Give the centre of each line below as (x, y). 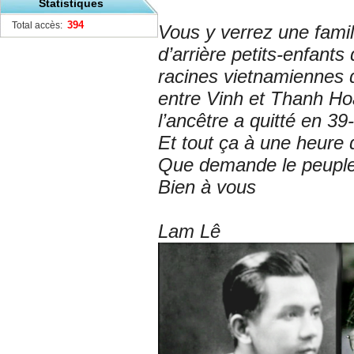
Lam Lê (189, 231)
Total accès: (36, 25)
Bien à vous (207, 187)
